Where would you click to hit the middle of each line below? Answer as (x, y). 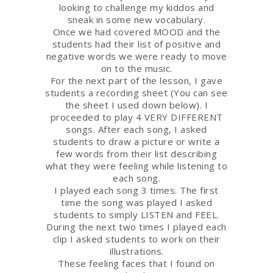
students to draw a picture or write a (136, 141)
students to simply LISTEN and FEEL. (136, 214)
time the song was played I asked (136, 202)
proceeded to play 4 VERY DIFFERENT (136, 117)
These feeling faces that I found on (136, 263)
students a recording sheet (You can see (136, 92)
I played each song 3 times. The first (136, 190)
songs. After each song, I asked (136, 129)
